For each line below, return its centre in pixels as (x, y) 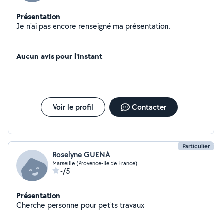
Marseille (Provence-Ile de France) (95, 163)
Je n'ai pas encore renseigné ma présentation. (148, 26)
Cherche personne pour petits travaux (80, 205)
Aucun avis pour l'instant (59, 56)
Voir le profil (73, 107)
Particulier (196, 146)
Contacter (149, 107)
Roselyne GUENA (81, 154)
